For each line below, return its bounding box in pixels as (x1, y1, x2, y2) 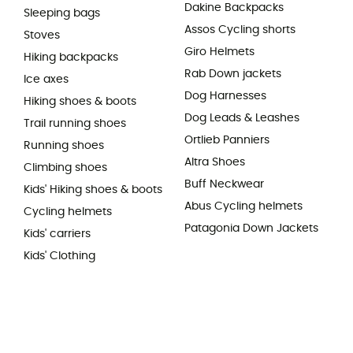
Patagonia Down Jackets (184, 222, 318, 234)
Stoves (24, 29, 60, 41)
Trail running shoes (24, 117, 126, 129)
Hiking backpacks (24, 51, 118, 63)
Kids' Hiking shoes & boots (24, 184, 162, 195)
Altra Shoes (184, 156, 245, 168)
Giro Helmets (184, 46, 255, 58)
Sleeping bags (24, 7, 100, 19)
